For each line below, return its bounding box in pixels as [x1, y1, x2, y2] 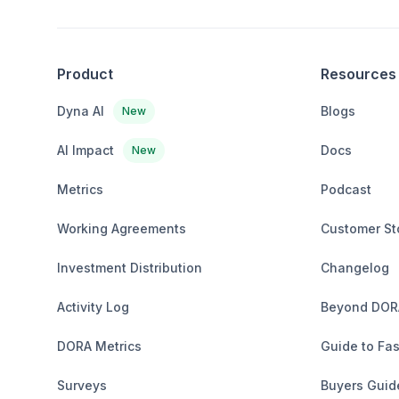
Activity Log [57, 298, 129, 314]
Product [57, 64, 113, 83]
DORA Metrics [57, 338, 142, 354]
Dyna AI [57, 102, 104, 118]
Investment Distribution [57, 259, 202, 275]
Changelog [321, 259, 389, 275]
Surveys [57, 377, 107, 393]
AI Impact [57, 142, 114, 158]
